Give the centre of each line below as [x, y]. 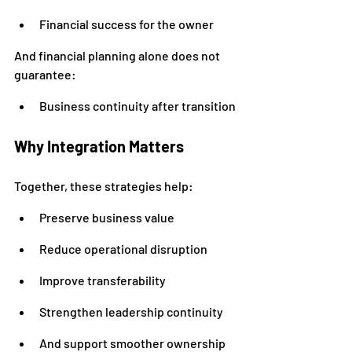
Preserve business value [107, 217]
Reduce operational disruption [123, 249]
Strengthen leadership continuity [131, 312]
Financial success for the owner [126, 24]
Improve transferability [103, 280]
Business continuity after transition [137, 106]
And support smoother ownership [134, 343]
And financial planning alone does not [118, 55]
